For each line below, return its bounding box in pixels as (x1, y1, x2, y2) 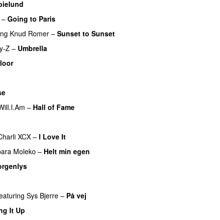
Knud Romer (10, 28, 49, 38)
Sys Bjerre (27, 190, 58, 200)
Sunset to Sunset (57, 28, 115, 38)
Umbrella (18, 43, 47, 53)
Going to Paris (7, 13, 55, 24)
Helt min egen (44, 146, 90, 156)
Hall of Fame (33, 102, 75, 112)
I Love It (39, 131, 66, 141)
